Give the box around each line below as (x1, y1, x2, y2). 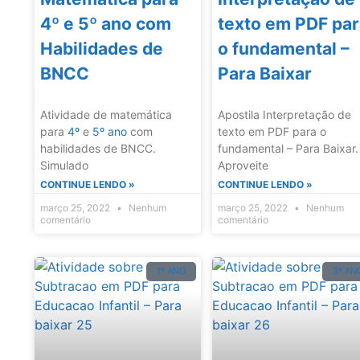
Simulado (40, 157, 88, 172)
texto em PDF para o (218, 124, 327, 138)
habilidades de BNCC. (40, 141, 156, 155)
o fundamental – (218, 38, 350, 59)
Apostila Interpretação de (218, 107, 352, 121)
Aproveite (218, 157, 269, 172)
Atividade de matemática (40, 107, 172, 121)
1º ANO (157, 265, 186, 277)
